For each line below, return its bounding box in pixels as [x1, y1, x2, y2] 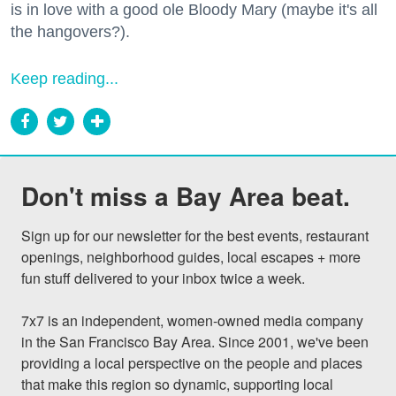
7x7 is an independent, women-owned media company [21, 310, 363, 331]
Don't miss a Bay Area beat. [21, 178, 350, 215]
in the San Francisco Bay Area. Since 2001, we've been [21, 331, 369, 353]
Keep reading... [11, 70, 118, 88]
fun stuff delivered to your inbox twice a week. [21, 268, 305, 289]
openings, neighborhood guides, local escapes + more [21, 247, 361, 268]
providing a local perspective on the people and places [21, 353, 362, 374]
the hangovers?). [11, 23, 130, 42]
